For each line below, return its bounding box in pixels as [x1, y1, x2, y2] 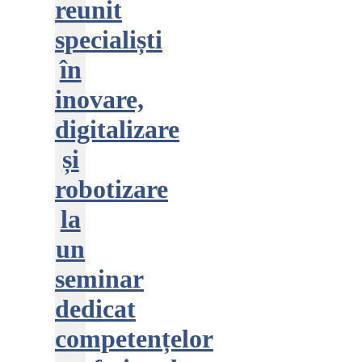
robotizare [55, 175, 168, 204]
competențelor [55, 324, 213, 353]
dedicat [55, 294, 136, 323]
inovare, [55, 85, 144, 114]
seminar [55, 264, 144, 293]
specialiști [55, 25, 162, 54]
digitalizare [55, 115, 179, 144]
